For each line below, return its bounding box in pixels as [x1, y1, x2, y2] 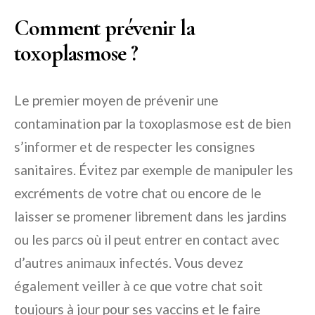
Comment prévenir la [14, 14, 195, 41]
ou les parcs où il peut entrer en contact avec [14, 231, 279, 247]
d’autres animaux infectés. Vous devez [14, 255, 243, 271]
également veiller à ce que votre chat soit [14, 278, 263, 294]
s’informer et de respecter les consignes [14, 139, 255, 155]
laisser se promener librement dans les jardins [14, 208, 287, 224]
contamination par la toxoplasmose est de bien [14, 115, 291, 131]
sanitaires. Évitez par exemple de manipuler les [14, 162, 293, 178]
